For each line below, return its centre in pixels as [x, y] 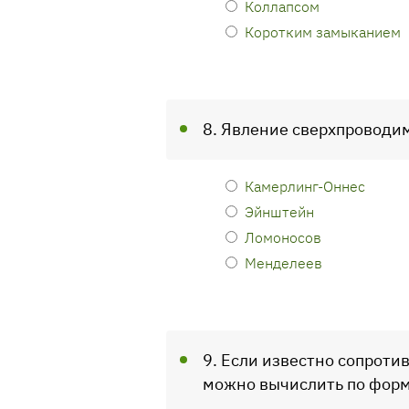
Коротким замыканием [323, 31]
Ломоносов [283, 237]
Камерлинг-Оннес [305, 186]
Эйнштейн [279, 211]
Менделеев [283, 262]
